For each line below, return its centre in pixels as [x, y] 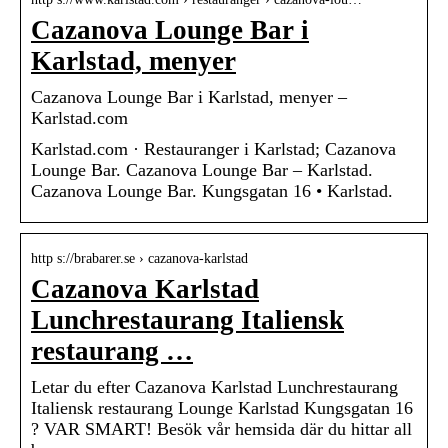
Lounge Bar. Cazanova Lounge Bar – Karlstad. [202, 170]
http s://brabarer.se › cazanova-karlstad [139, 259]
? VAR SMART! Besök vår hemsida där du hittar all [221, 429]
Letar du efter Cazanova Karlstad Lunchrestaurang [214, 387]
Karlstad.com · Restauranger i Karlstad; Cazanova [213, 149]
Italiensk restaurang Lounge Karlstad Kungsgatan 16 [222, 408]
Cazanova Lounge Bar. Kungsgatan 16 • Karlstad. [212, 191]
